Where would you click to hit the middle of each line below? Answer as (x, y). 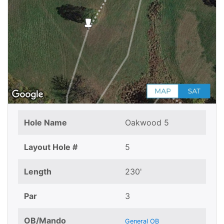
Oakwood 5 (147, 123)
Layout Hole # (51, 147)
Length (38, 172)
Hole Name (45, 123)
